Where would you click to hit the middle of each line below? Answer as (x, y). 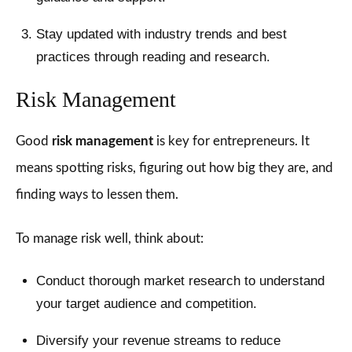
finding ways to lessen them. (97, 194)
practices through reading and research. (153, 57)
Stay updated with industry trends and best (161, 34)
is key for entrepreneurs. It (231, 141)
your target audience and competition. (146, 304)
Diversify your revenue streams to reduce (158, 341)
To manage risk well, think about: (110, 238)
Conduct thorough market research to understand (180, 281)
